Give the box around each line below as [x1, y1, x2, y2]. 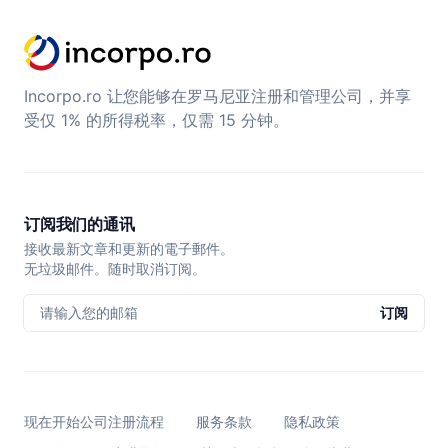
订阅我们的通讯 [24, 214, 135, 234]
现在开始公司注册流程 [24, 412, 164, 430]
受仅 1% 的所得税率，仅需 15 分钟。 [24, 109, 289, 130]
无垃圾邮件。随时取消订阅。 [24, 259, 206, 277]
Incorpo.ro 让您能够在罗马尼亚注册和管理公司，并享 [24, 85, 411, 106]
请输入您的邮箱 [40, 303, 138, 321]
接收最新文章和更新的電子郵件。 [24, 239, 234, 257]
